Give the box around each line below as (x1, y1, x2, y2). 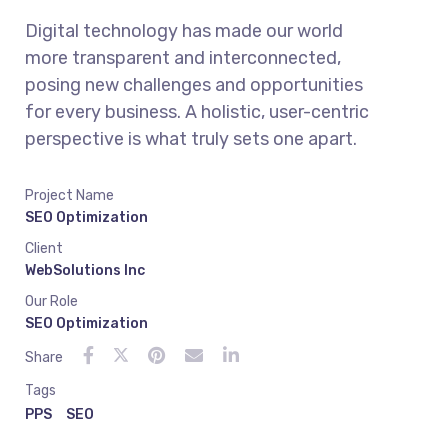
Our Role (25, 293, 78, 310)
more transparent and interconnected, (25, 47, 341, 69)
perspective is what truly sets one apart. (25, 128, 357, 150)
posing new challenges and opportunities (25, 74, 363, 96)
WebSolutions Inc (25, 262, 145, 279)
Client (25, 240, 63, 257)
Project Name (25, 187, 114, 204)
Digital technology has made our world (25, 20, 343, 42)
